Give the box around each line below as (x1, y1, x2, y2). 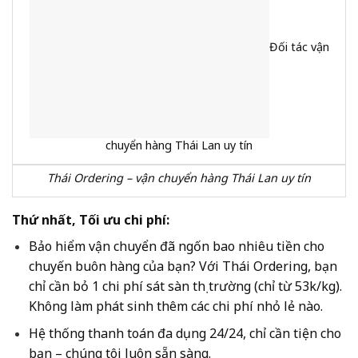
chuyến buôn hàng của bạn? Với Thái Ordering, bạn (28, 257, 337, 275)
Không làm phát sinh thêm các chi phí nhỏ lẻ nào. (28, 296, 323, 315)
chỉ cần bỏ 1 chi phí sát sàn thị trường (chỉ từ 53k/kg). (28, 276, 342, 295)
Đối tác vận (268, 39, 329, 55)
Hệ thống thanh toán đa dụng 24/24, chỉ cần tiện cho (28, 324, 341, 343)
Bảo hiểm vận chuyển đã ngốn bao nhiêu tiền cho (28, 237, 324, 255)
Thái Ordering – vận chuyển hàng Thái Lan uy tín (47, 169, 311, 185)
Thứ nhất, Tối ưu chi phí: (12, 210, 169, 229)
